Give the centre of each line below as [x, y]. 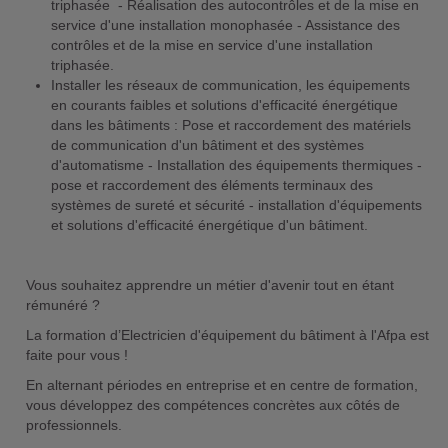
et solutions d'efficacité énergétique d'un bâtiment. [209, 225]
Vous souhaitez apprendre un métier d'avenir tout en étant [209, 285]
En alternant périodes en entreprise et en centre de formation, [221, 385]
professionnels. [75, 425]
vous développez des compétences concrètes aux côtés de [212, 405]
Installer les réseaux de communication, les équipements [230, 85]
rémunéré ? [64, 305]
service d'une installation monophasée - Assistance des [225, 25]
